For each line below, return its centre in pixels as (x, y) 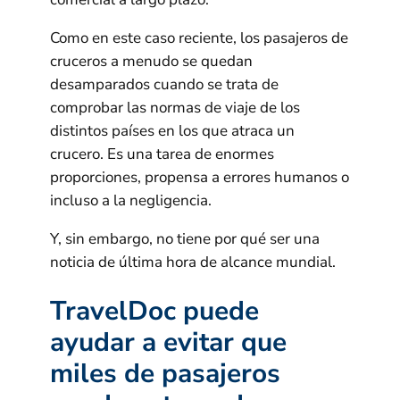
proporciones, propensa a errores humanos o (200, 177)
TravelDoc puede (154, 312)
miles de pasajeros (165, 374)
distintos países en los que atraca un (172, 130)
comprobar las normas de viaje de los (175, 107)
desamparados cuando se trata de (164, 84)
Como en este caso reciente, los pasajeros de (199, 37)
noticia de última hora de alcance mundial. (193, 262)
